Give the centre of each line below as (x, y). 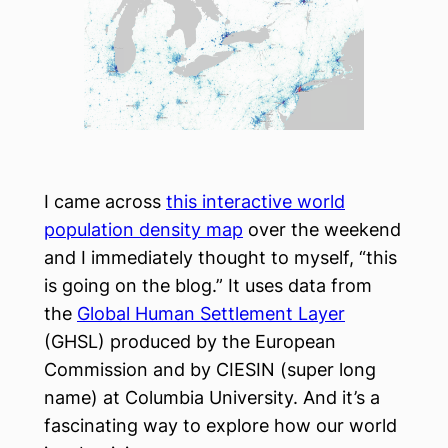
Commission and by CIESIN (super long (210, 369)
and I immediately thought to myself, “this (220, 257)
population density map (143, 229)
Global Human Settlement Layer (211, 313)
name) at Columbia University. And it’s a (212, 397)
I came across (105, 201)
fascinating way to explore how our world (220, 425)
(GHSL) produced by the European (190, 341)
